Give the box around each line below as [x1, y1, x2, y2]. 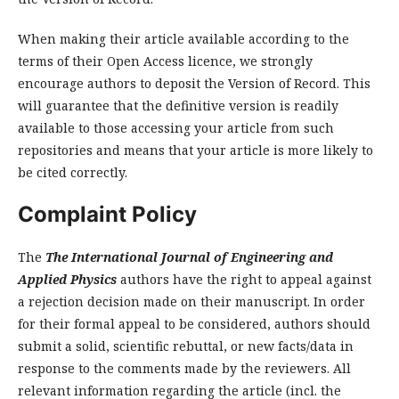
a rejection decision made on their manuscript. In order [18, 293, 365, 311]
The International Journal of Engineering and [45, 248, 333, 266]
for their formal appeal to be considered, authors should [18, 315, 370, 333]
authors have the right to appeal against [117, 271, 371, 289]
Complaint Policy [18, 201, 197, 228]
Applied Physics [18, 271, 117, 289]
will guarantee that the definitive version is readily [18, 97, 338, 115]
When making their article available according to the [18, 30, 349, 48]
